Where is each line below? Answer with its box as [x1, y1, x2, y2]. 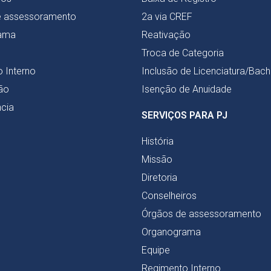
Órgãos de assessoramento [142, 208, 261, 220]
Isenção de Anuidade [142, 83, 232, 96]
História [142, 135, 174, 148]
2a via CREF [142, 11, 192, 23]
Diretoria [142, 172, 177, 184]
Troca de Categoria [142, 47, 224, 59]
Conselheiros [142, 190, 197, 202]
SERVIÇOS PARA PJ [142, 109, 227, 122]
